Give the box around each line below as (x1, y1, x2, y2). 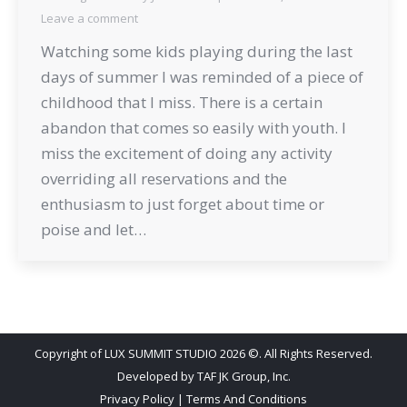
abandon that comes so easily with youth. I (41, 116, 346, 138)
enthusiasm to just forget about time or (41, 193, 324, 214)
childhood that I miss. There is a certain (41, 91, 323, 113)
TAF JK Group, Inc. (196, 367, 291, 384)
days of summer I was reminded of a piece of (41, 65, 363, 87)
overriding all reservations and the (41, 167, 287, 189)
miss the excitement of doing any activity (41, 142, 333, 164)
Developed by (116, 367, 197, 384)
